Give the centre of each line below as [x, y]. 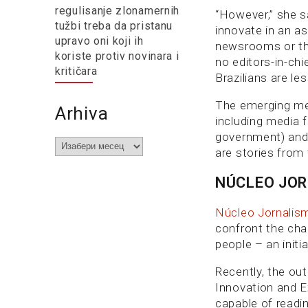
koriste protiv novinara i [117, 56]
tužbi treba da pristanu [114, 25]
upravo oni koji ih [99, 41]
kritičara [76, 71]
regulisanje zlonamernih [118, 10]
